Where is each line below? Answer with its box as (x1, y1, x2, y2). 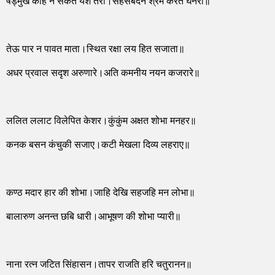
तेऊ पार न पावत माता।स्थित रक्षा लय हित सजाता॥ (6, 44, 185, 55)
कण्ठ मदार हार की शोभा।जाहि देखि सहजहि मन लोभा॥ (6, 188, 195, 198)
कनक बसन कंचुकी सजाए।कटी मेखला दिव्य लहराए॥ (6, 141, 190, 151)
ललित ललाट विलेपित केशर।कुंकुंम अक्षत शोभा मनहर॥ (6, 116, 196, 126)
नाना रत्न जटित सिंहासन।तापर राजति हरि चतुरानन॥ (6, 260, 192, 271)
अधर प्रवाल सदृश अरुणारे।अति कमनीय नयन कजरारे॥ (6, 68, 200, 79)
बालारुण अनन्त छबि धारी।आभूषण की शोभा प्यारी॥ (6, 212, 181, 223)
